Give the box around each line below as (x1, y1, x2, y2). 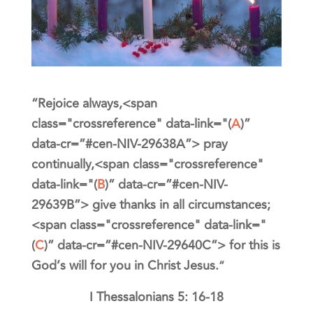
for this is (225, 235, 280, 256)
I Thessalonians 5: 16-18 (89, 287, 224, 307)
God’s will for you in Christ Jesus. (31, 256, 219, 276)
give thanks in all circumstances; (92, 195, 270, 215)
